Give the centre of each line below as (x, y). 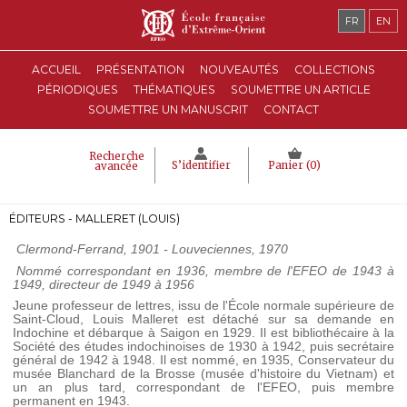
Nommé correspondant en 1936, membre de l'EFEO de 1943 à (205, 270)
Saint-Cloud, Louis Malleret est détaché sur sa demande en (203, 319)
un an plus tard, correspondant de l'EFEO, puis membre (203, 387)
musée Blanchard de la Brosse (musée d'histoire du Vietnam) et (203, 374)
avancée (116, 166)
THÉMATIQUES (174, 89)
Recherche (116, 156)
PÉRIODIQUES (77, 89)
